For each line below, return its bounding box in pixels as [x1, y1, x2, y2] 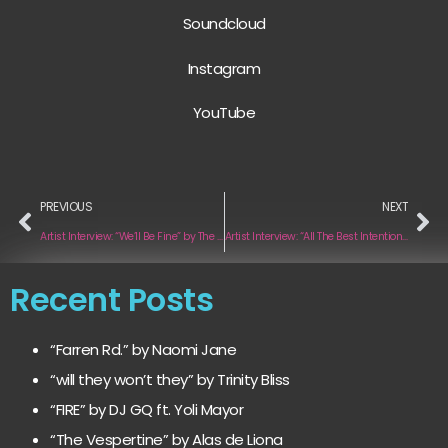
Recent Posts [10, 277, 213, 323]
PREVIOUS [40, 198, 92, 216]
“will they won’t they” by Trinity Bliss [50, 369, 290, 391]
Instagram [187, 57, 261, 79]
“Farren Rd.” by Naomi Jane [50, 339, 236, 361]
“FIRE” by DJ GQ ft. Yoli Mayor [50, 399, 243, 421]
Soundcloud [182, 13, 266, 35]
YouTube [192, 101, 256, 123]
